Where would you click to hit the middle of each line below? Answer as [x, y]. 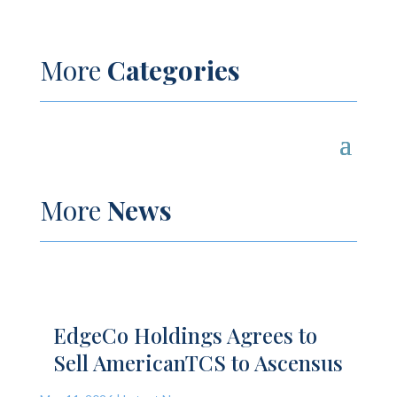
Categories [173, 70]
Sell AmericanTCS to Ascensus [198, 362]
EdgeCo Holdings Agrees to [185, 335]
